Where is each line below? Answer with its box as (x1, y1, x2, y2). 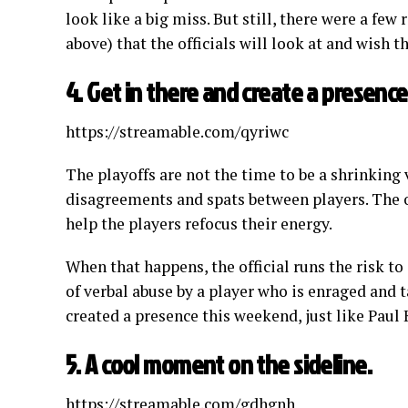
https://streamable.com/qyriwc (66, 121, 289, 143)
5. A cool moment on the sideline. (66, 346, 372, 383)
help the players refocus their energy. (66, 213, 332, 235)
